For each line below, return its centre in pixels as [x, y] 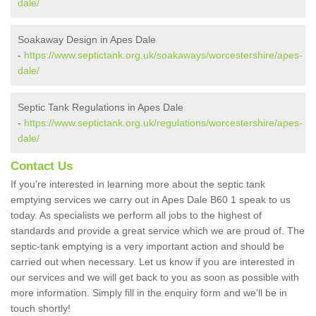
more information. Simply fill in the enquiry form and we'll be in [149, 293]
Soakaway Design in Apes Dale [87, 40]
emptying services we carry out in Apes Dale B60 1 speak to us [151, 200]
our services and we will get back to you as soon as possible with [155, 278]
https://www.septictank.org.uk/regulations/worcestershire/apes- [163, 123]
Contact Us [42, 166]
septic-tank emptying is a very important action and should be [147, 247]
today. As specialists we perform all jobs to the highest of [136, 215]
